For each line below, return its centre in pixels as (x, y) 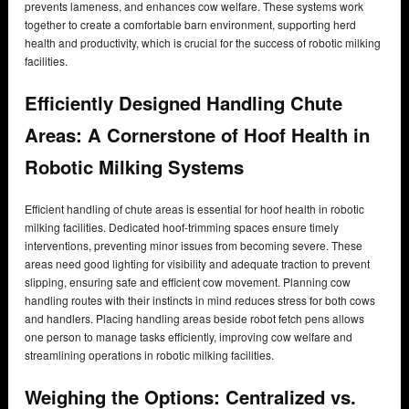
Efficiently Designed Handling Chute (184, 103)
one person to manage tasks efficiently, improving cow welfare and (189, 336)
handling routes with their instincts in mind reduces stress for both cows (200, 299)
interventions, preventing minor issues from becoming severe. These (194, 245)
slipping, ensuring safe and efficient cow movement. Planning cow (188, 281)
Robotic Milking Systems (134, 167)
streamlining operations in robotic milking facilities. (149, 354)
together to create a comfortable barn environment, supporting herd (190, 24)
